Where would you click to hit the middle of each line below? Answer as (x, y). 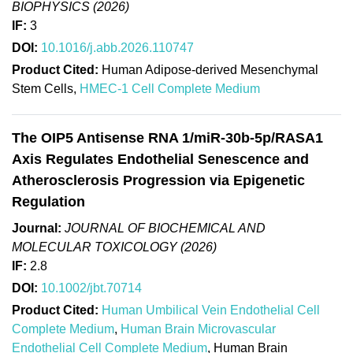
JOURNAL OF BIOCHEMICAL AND (165, 228)
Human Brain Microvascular (198, 329)
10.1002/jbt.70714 (91, 288)
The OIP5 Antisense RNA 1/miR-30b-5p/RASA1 (167, 137)
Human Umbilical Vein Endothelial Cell (211, 310)
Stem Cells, (46, 88)
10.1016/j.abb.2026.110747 (117, 47)
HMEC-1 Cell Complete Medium (170, 88)
